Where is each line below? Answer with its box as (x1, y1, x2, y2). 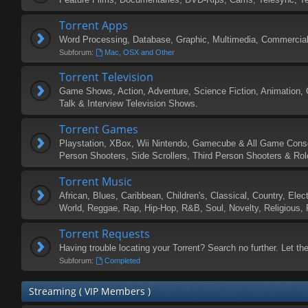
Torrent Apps (59, 18, 128, 33)
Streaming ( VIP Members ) (29, 285, 151, 298)
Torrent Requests (59, 226, 150, 241)
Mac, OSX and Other (104, 48, 175, 56)
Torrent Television (59, 69, 153, 85)
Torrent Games (59, 122, 138, 137)
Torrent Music (59, 174, 132, 189)
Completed (104, 256, 140, 265)
